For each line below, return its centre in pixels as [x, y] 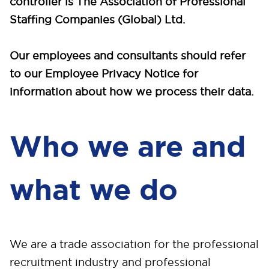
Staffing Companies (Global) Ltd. [99, 20]
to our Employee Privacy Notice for [104, 74]
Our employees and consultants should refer [128, 56]
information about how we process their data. [131, 92]
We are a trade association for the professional [134, 244]
